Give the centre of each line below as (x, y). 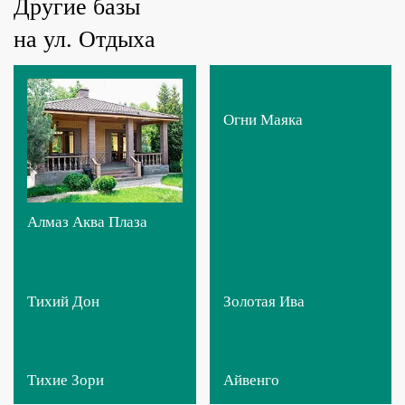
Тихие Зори (66, 381)
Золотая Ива (264, 301)
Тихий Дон (63, 301)
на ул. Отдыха (85, 39)
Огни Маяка (263, 120)
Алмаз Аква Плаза (87, 221)
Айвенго (251, 381)
